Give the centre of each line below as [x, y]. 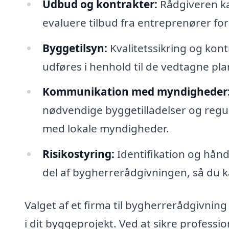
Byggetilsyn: [75, 48]
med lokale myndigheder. [106, 129]
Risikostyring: [78, 154]
